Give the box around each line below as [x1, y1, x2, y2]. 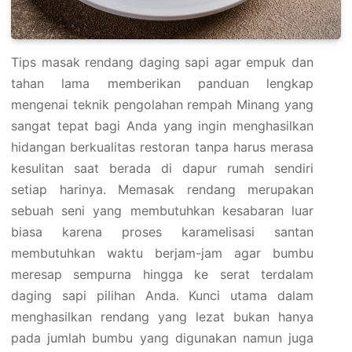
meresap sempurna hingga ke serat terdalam [11, 266, 313, 282]
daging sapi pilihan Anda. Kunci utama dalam [11, 288, 313, 303]
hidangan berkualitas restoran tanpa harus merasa [11, 139, 313, 155]
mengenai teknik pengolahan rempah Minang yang [11, 97, 313, 112]
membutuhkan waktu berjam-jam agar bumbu [11, 245, 313, 261]
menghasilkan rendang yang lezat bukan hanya [11, 309, 313, 324]
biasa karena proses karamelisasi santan [11, 224, 313, 240]
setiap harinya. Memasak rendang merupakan [11, 181, 313, 197]
